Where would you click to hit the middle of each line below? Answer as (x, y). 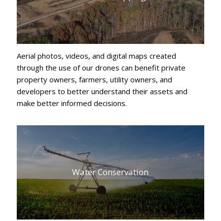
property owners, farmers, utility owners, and (94, 80)
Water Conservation (110, 172)
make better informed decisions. (72, 103)
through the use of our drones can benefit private (101, 68)
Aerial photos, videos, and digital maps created (96, 56)
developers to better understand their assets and (102, 92)
